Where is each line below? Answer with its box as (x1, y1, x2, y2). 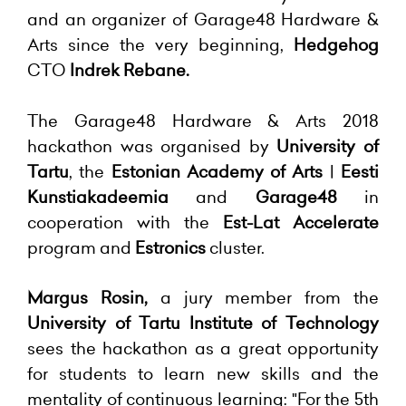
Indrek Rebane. (70, 59, 189, 82)
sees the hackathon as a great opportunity (27, 337, 379, 360)
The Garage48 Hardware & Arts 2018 (27, 110, 379, 132)
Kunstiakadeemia (27, 186, 169, 208)
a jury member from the (159, 286, 380, 309)
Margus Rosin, (27, 286, 160, 309)
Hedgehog (294, 34, 379, 56)
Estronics (135, 237, 206, 259)
